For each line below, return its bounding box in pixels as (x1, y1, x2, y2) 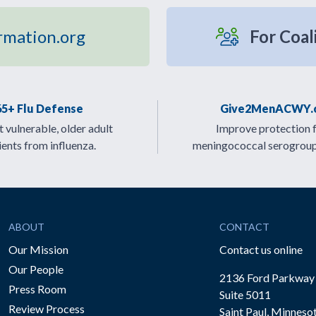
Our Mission (8, 243, 68, 256)
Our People (8, 262, 63, 276)
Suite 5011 (219, 288, 271, 301)
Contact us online (219, 243, 303, 256)
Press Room (8, 282, 66, 296)
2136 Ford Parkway (219, 271, 315, 284)
